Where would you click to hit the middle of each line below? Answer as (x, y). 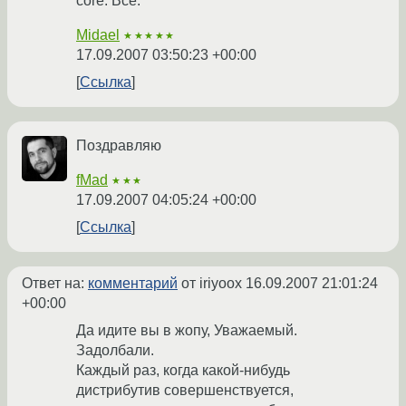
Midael (98, 35)
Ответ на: (55, 284)
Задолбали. (115, 351)
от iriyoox (212, 284)
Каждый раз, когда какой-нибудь (183, 371)
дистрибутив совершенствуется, (185, 391)
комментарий (133, 284)
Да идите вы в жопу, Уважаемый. (187, 331)
